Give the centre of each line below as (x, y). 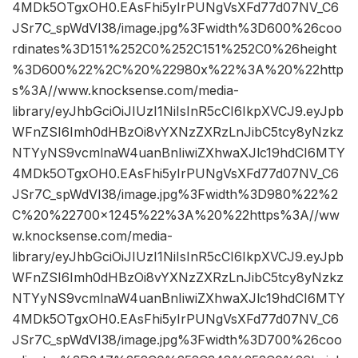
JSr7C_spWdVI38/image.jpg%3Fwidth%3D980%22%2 (175, 195)
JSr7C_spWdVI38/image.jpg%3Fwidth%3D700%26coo (177, 340)
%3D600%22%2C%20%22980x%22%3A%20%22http (178, 70)
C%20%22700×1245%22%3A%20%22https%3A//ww (176, 215)
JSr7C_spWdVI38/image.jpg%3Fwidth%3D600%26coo (177, 28)
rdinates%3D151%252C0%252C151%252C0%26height (174, 49)
